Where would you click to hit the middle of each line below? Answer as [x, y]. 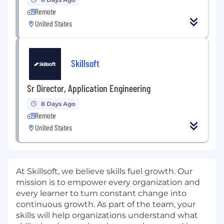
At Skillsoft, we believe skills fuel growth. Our [104, 171]
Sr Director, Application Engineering [89, 88]
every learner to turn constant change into [101, 193]
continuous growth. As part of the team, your [106, 204]
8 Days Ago [58, 103]
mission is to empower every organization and [108, 182]
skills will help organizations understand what [107, 215]
